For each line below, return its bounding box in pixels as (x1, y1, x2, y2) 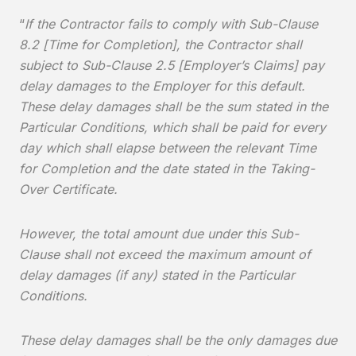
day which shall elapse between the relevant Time (19, 140, 316, 156)
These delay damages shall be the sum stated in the (19, 99, 328, 114)
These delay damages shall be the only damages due (19, 332, 337, 348)
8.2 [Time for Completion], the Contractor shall (19, 37, 302, 52)
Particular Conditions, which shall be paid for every (19, 119, 326, 135)
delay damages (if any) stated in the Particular (19, 267, 295, 283)
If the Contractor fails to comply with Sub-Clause (25, 16, 318, 32)
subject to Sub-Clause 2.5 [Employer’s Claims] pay (19, 57, 324, 73)
